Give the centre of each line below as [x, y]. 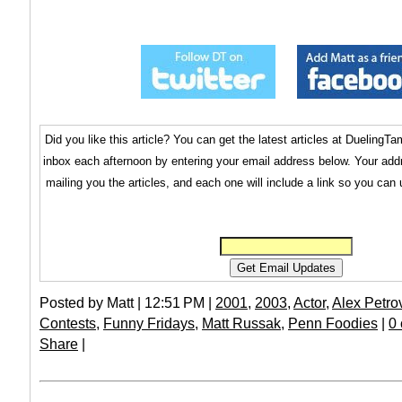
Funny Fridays [149, 323]
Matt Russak [241, 323]
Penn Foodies [333, 323]
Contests [68, 323]
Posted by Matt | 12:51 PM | [127, 303]
